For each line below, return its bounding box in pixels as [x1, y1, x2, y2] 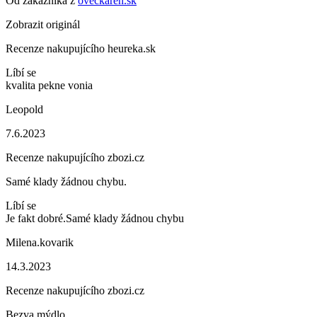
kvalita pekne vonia [6, 79, 93, 91]
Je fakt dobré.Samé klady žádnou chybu [6, 212, 184, 224]
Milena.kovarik [6, 236, 74, 248]
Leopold [6, 103, 43, 115]
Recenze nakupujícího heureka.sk [6, 42, 156, 54]
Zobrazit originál [6, 18, 80, 30]
